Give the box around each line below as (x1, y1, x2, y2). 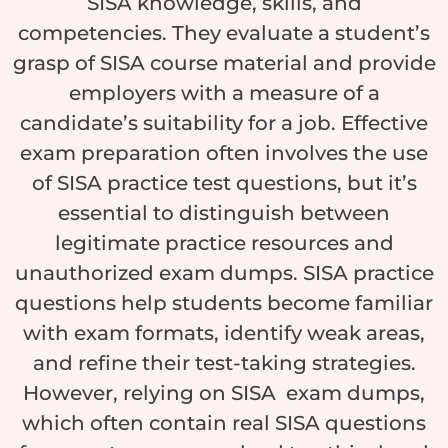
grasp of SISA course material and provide (12, 50, 436, 75)
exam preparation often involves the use (20, 140, 428, 165)
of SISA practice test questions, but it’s (31, 170, 417, 195)
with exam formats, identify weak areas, (23, 320, 425, 345)
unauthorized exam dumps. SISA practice (14, 260, 434, 285)
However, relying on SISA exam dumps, (23, 380, 425, 405)
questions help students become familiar (15, 290, 433, 315)
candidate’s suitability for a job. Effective (20, 110, 428, 135)
